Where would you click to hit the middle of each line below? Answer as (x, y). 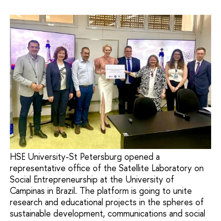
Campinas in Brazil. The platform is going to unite (101, 191)
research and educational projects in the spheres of (107, 202)
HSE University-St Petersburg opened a (85, 157)
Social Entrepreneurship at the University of (92, 180)
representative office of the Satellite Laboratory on (107, 168)
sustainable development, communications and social (108, 214)
